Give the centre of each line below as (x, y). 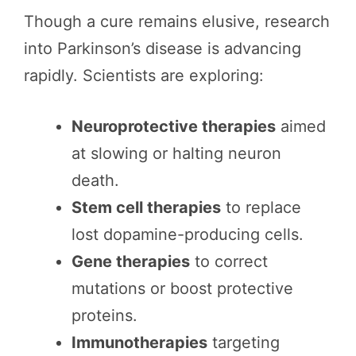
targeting (244, 343)
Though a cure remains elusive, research (177, 22)
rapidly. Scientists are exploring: (144, 76)
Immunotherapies (139, 343)
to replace (261, 208)
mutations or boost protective (182, 289)
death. (95, 181)
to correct (229, 262)
